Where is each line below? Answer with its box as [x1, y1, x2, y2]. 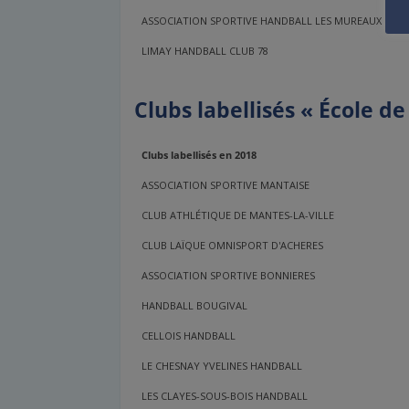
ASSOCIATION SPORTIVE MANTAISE [142, 178, 310, 193]
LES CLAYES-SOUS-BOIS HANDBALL [142, 389, 309, 404]
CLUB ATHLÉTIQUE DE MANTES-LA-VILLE [142, 208, 335, 223]
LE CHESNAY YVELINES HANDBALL [142, 359, 303, 373]
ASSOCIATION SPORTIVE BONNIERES [142, 268, 316, 283]
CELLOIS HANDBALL [142, 329, 236, 343]
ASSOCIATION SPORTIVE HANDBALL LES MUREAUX [142, 14, 383, 28]
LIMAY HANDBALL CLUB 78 [142, 44, 269, 58]
